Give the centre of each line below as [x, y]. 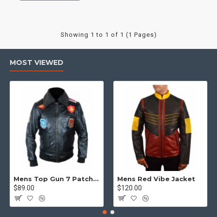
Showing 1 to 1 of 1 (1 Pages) [108, 35]
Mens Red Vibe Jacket [156, 179]
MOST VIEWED [37, 62]
